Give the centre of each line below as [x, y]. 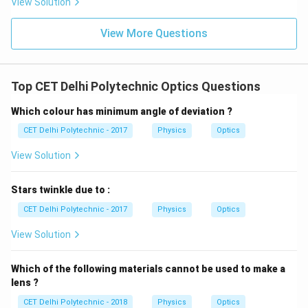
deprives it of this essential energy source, [179, 13]
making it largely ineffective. [89, 30]
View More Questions [154, 33]
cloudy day [48, 13]
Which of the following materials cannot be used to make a [148, 269]
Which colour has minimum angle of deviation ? [122, 111]
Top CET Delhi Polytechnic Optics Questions [136, 86]
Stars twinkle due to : [60, 190]
